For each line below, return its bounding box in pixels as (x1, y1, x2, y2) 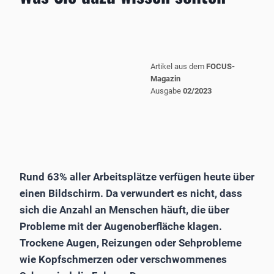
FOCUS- (206, 62, 235, 72)
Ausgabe (150, 86, 183, 96)
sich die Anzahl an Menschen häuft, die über (20, 203, 229, 216)
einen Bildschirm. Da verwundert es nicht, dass (20, 187, 242, 199)
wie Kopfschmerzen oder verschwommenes (20, 253, 227, 265)
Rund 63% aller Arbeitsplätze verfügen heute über (20, 170, 254, 183)
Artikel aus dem (150, 62, 206, 72)
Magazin (150, 74, 180, 84)
